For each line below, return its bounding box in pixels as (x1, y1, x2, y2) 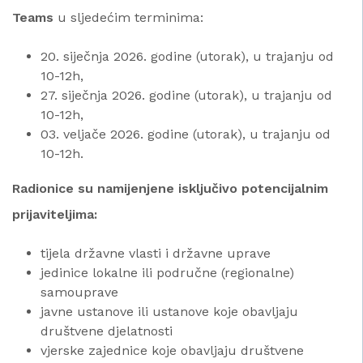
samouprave (41, 284, 118, 301)
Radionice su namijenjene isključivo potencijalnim (12, 181, 328, 197)
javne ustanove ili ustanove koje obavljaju (41, 304, 298, 320)
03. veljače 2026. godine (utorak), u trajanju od (41, 126, 331, 143)
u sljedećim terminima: (53, 10, 203, 26)
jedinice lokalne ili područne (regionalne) (41, 265, 294, 281)
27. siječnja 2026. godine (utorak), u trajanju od (41, 88, 332, 104)
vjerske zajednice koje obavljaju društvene (41, 343, 304, 359)
